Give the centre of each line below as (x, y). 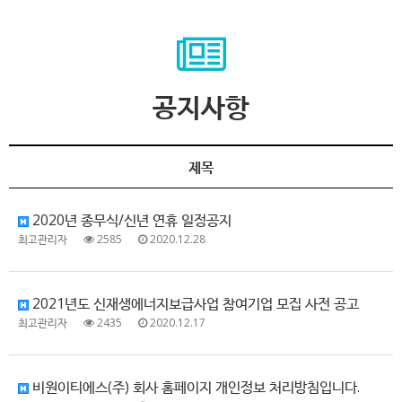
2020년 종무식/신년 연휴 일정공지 (130, 220)
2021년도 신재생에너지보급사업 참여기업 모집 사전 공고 (194, 303)
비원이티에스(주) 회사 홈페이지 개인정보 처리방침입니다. (194, 387)
